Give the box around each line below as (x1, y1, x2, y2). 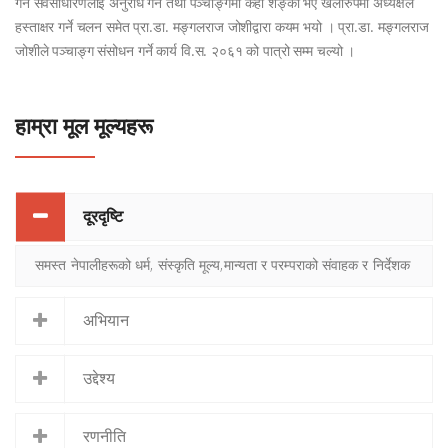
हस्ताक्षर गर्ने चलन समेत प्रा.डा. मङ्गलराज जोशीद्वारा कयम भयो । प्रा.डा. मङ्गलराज (15, 17, 429, 36)
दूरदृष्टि (83, 207, 123, 226)
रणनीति (83, 427, 126, 446)
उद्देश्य (83, 369, 115, 388)
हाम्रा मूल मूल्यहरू (15, 113, 153, 140)
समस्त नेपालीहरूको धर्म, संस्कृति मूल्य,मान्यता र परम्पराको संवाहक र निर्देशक (35, 255, 411, 274)
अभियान (83, 311, 129, 330)
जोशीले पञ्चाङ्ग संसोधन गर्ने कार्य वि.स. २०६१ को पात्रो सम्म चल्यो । (15, 41, 356, 60)
